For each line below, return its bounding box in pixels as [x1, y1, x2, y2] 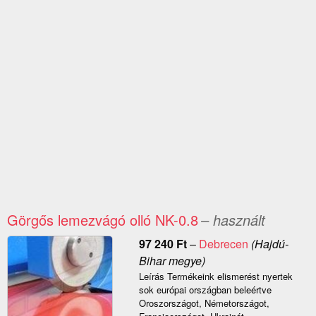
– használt [201, 209, 265, 231]
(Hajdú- [248, 236, 288, 253]
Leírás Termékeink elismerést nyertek [138, 269, 293, 284]
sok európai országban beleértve [138, 283, 272, 297]
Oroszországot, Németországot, [138, 296, 269, 310]
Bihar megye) [138, 253, 205, 269]
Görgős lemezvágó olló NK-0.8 [7, 209, 198, 231]
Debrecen [198, 236, 248, 253]
